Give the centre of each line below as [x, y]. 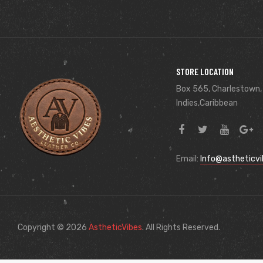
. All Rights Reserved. [181, 227]
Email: [188, 159]
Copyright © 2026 [53, 227]
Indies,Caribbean [207, 103]
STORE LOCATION [205, 71]
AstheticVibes [115, 227]
